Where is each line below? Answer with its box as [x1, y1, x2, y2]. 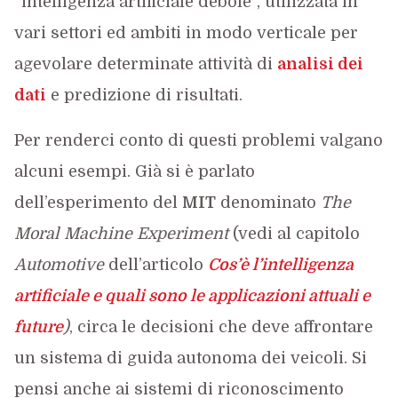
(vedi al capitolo [232, 225, 360, 243]
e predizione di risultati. [45, 86, 243, 104]
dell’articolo [107, 256, 208, 274]
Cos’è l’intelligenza [207, 256, 354, 274]
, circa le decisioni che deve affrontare [68, 318, 373, 336]
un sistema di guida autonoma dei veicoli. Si [13, 349, 367, 367]
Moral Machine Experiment [13, 225, 233, 243]
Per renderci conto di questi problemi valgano [13, 131, 383, 149]
